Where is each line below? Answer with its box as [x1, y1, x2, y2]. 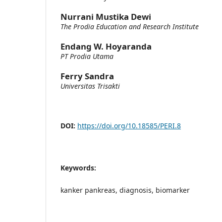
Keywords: [60, 163, 96, 173]
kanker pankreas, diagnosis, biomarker [60, 185, 190, 195]
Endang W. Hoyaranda [60, 41, 152, 52]
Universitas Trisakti [60, 81, 120, 91]
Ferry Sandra [60, 70, 114, 82]
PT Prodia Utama [60, 52, 113, 61]
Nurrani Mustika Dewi [60, 10, 151, 22]
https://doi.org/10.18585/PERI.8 [77, 121, 181, 131]
